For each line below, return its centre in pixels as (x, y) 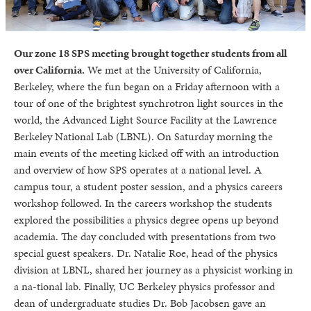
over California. (49, 69)
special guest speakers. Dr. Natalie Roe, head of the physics (146, 253)
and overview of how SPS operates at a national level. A (138, 169)
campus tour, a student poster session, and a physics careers (148, 186)
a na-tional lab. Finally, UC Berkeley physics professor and (144, 286)
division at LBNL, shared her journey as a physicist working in (153, 269)
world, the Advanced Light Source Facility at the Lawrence (145, 119)
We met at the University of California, (173, 69)
